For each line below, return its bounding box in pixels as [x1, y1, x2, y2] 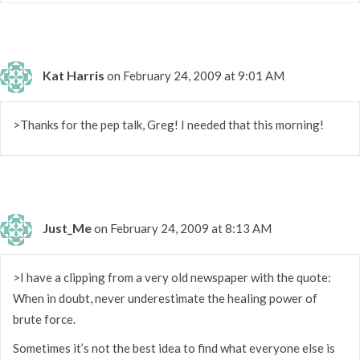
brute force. [13, 311, 76, 326]
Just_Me [43, 219, 92, 235]
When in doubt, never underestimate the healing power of [13, 290, 317, 305]
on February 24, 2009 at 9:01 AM [107, 67, 284, 83]
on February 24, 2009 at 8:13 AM [94, 220, 272, 235]
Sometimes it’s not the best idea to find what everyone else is [13, 340, 335, 355]
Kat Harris [43, 67, 104, 83]
